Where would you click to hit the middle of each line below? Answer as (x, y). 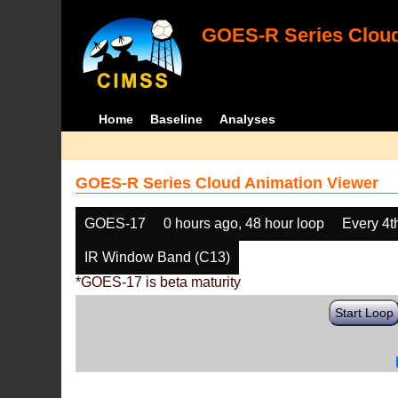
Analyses (247, 119)
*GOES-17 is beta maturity (159, 282)
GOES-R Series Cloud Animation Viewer (227, 183)
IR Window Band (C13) (158, 257)
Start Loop (365, 313)
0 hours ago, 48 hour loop (244, 223)
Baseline (176, 119)
